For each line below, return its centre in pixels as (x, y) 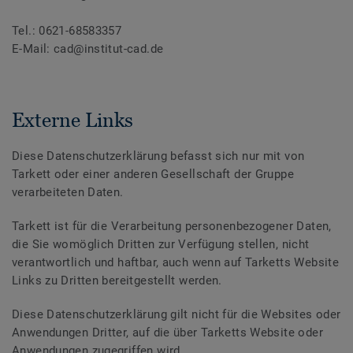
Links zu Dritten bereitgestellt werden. (117, 281)
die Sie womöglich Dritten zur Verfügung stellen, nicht (161, 245)
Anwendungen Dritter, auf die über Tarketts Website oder (167, 333)
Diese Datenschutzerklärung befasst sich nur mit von (158, 156)
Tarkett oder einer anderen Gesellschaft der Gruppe (153, 175)
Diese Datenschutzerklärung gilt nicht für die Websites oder (176, 315)
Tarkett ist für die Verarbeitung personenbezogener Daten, (172, 227)
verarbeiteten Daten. (68, 193)
